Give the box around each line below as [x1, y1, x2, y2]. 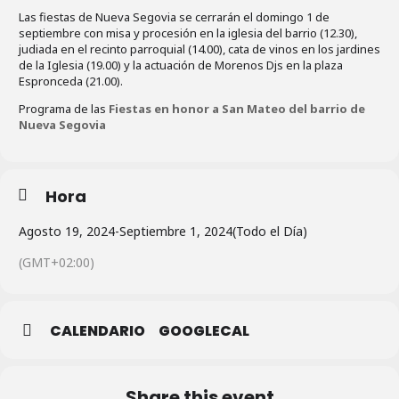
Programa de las [19, 101, 106, 118]
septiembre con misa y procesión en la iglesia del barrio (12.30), [19, 25, 357, 42]
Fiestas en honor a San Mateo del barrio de [109, 101, 365, 118]
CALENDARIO [50, 321, 145, 342]
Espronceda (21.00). [19, 73, 123, 90]
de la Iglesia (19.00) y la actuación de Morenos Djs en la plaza [19, 57, 343, 74]
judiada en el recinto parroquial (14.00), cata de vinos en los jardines [19, 41, 380, 58]
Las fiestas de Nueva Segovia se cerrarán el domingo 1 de [19, 9, 330, 26]
